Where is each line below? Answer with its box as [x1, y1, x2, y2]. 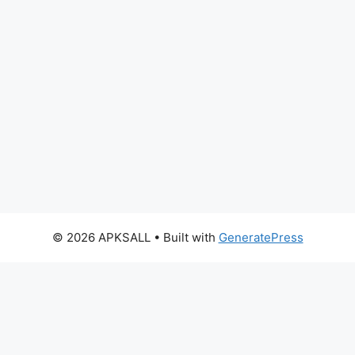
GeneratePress [218, 230, 303, 245]
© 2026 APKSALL [52, 230, 151, 245]
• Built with [150, 230, 219, 245]
